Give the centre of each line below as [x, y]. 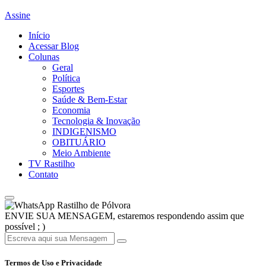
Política [66, 78]
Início [39, 36]
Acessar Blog [54, 46]
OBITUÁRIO [79, 142]
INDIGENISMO [84, 132]
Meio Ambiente [81, 153]
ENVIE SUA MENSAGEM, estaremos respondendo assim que [124, 216]
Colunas [44, 57]
